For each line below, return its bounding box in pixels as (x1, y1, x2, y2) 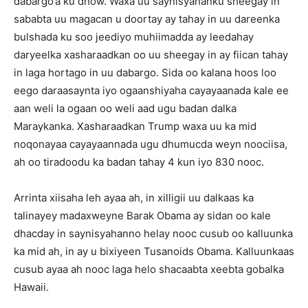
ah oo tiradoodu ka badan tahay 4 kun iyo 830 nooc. (14, 155, 264, 168)
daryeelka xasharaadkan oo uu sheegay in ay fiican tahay (14, 48, 288, 61)
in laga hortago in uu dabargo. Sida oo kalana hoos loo (14, 66, 276, 79)
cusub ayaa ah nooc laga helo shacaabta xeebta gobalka (14, 263, 284, 276)
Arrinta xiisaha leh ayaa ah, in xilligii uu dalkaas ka (14, 191, 254, 204)
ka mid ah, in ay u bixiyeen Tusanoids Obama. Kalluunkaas (14, 245, 294, 258)
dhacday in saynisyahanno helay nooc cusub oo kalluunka (14, 227, 293, 240)
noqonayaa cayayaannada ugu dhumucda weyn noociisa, (14, 137, 287, 151)
